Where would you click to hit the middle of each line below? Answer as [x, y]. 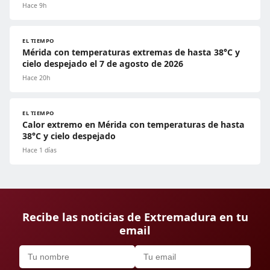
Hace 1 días [39, 150]
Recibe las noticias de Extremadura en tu [135, 217]
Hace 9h [34, 6]
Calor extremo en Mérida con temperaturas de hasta [133, 125]
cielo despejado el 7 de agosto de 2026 [103, 64]
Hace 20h [36, 78]
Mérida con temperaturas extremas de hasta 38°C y [131, 52]
